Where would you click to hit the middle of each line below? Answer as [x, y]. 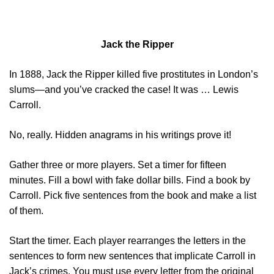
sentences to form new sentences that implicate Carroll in [132, 256]
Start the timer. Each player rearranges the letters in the [128, 241]
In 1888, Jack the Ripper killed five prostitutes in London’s [134, 74]
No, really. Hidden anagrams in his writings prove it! [120, 135]
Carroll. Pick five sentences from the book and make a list [133, 195]
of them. [26, 211]
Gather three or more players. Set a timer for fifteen [118, 165]
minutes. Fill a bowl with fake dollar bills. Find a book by [130, 180]
